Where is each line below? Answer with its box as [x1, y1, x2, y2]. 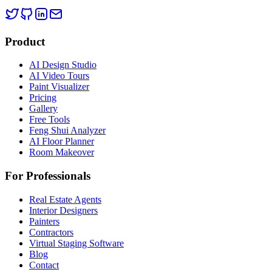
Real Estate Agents [29, 194, 101, 205]
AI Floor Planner [29, 136, 94, 147]
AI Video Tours [29, 70, 89, 81]
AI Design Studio [29, 59, 97, 70]
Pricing [29, 92, 56, 103]
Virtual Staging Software [29, 237, 124, 248]
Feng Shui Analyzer [29, 125, 106, 136]
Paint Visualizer [29, 81, 89, 92]
